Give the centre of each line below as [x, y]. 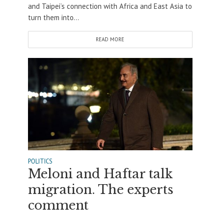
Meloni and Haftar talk [100, 174]
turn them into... [53, 17]
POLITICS [40, 161]
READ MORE [110, 39]
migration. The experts [100, 190]
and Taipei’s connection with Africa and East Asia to [110, 6]
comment [58, 205]
